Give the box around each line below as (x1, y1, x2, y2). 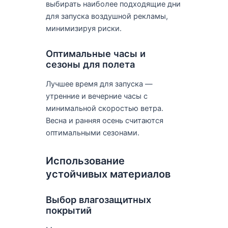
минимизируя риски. (45, 23, 122, 33)
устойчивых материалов (45, 167, 170, 180)
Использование (45, 154, 125, 167)
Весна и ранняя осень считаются (45, 116, 163, 125)
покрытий (45, 205, 92, 216)
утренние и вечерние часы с (45, 91, 148, 101)
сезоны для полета (45, 59, 135, 70)
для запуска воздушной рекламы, (45, 11, 168, 21)
